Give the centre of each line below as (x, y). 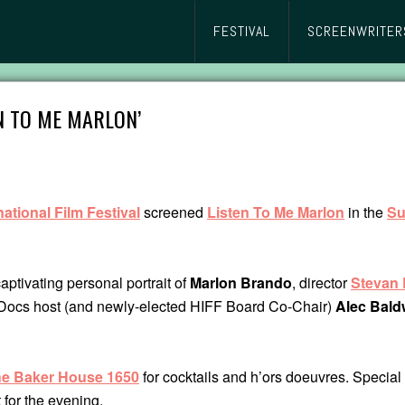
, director (321, 283)
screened (174, 212)
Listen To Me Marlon (276, 212)
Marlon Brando (241, 283)
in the (366, 212)
